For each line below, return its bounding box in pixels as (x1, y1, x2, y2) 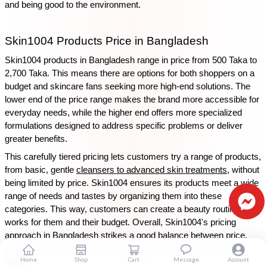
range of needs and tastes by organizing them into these (5, 191, 222, 201)
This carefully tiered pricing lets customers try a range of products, (5, 152, 261, 162)
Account (228, 256, 249, 263)
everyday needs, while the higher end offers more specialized (5, 108, 242, 117)
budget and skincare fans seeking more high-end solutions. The (5, 82, 250, 91)
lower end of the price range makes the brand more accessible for (5, 95, 259, 104)
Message (173, 256, 199, 263)
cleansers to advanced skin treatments (76, 165, 227, 175)
